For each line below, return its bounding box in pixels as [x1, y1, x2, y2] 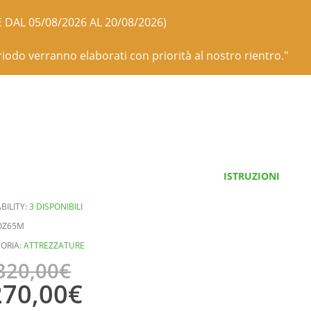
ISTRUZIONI [224, 169, 280, 183]
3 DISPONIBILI [28, 200, 83, 212]
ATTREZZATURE [23, 239, 85, 251]
